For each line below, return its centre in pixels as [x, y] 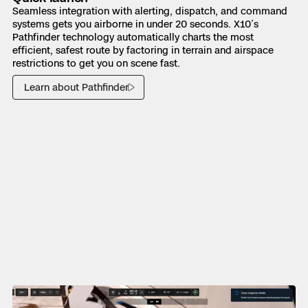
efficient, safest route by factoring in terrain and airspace [143, 49]
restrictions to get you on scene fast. [96, 63]
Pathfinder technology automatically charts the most [133, 36]
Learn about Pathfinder [76, 87]
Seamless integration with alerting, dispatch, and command [150, 10]
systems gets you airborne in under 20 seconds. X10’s [135, 23]
